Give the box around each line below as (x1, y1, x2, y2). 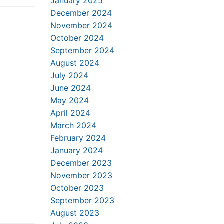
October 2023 (50, 183, 104, 193)
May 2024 (50, 95, 89, 105)
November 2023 (50, 170, 112, 180)
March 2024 (50, 120, 96, 130)
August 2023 (50, 208, 99, 218)
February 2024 (50, 133, 106, 143)
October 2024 (50, 33, 104, 43)
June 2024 (50, 83, 91, 93)
